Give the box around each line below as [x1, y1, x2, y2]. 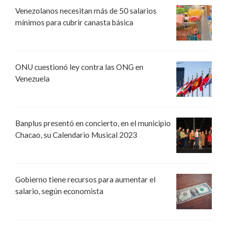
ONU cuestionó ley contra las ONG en [15, 62, 143, 72]
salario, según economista [15, 186, 103, 196]
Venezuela [15, 74, 50, 84]
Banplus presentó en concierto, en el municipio [15, 119, 171, 128]
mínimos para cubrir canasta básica [15, 18, 133, 27]
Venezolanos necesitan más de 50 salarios [15, 6, 157, 16]
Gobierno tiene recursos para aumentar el [15, 175, 156, 184]
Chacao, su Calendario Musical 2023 [15, 130, 137, 140]
